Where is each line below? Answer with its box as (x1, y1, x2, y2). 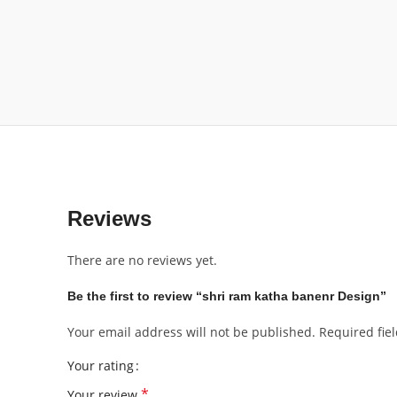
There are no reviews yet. (67, 252, 217, 269)
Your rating (67, 357, 134, 374)
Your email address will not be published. (67, 323, 315, 340)
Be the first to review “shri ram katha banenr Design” (67, 289, 386, 303)
